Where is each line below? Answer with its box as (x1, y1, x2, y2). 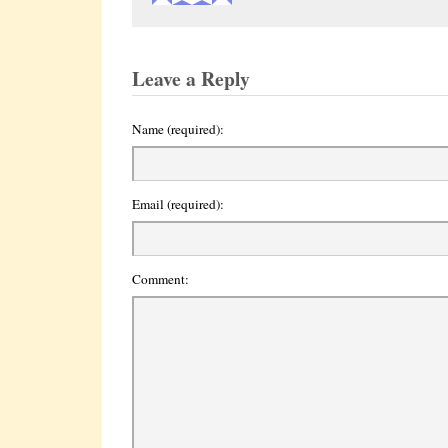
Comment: (132, 270, 189, 288)
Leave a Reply (132, 64, 250, 93)
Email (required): (132, 195, 224, 213)
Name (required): (132, 120, 224, 138)
